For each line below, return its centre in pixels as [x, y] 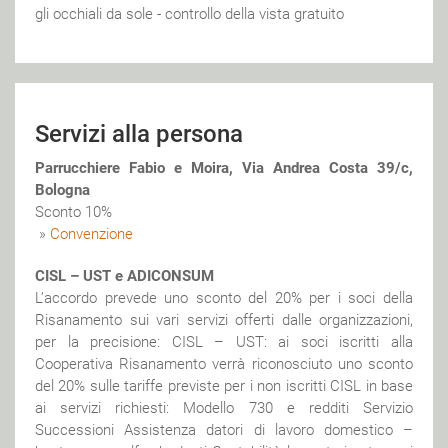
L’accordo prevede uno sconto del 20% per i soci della [224, 297]
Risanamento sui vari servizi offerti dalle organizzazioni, [224, 319]
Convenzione [91, 233]
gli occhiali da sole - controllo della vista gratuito [189, 13]
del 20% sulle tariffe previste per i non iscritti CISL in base [224, 385]
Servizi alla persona [139, 133]
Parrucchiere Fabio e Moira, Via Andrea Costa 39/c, [224, 167]
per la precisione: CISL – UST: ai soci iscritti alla [224, 341]
